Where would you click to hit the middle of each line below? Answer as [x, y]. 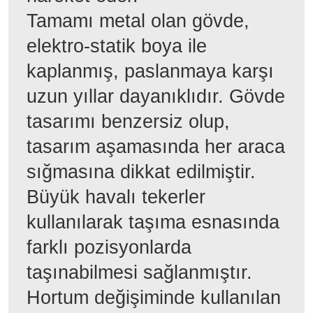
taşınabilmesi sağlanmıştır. [142, 272]
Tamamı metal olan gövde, [141, 21]
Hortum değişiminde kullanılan [154, 297]
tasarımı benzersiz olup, [128, 121]
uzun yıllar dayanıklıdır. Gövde [156, 96]
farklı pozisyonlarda [109, 247]
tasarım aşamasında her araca [156, 146]
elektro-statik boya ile [117, 46]
